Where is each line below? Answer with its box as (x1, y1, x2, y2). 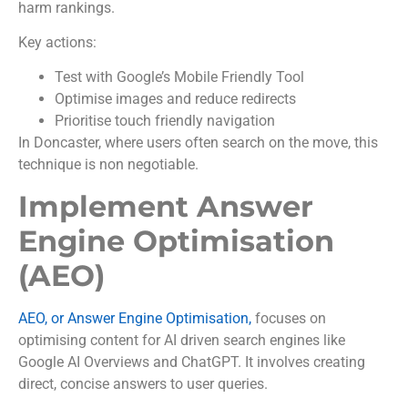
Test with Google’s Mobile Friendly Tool (55, 68, 304, 87)
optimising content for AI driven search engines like (18, 331, 345, 349)
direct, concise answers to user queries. (18, 374, 268, 393)
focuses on (251, 309, 326, 327)
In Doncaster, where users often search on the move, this (18, 134, 378, 152)
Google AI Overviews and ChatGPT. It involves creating (18, 352, 365, 371)
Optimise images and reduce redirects (55, 90, 296, 108)
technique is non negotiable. (18, 156, 199, 174)
